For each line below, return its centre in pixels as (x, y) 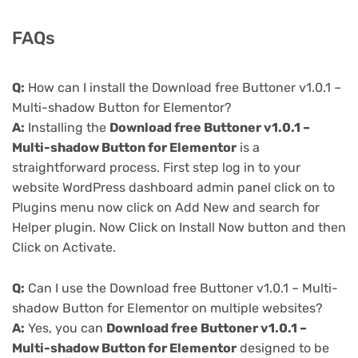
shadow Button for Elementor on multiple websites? (167, 308)
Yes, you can (66, 328)
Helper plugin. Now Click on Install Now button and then (179, 228)
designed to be (283, 348)
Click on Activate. (64, 248)
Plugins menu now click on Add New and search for (166, 208)
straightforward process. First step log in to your (156, 168)
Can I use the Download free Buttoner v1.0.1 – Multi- (181, 288)
